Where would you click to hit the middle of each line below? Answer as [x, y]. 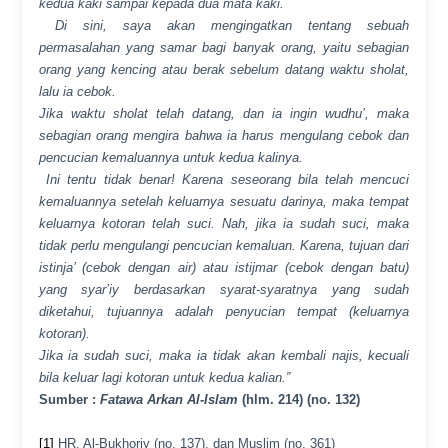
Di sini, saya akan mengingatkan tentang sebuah [232, 26]
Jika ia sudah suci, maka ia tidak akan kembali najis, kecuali [224, 356]
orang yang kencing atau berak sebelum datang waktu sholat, [224, 70]
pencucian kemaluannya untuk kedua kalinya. [170, 158]
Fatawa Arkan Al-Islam [168, 400]
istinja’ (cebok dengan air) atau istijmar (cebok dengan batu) [224, 268]
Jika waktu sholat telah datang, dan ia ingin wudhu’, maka [224, 114]
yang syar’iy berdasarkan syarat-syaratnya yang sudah [224, 290]
